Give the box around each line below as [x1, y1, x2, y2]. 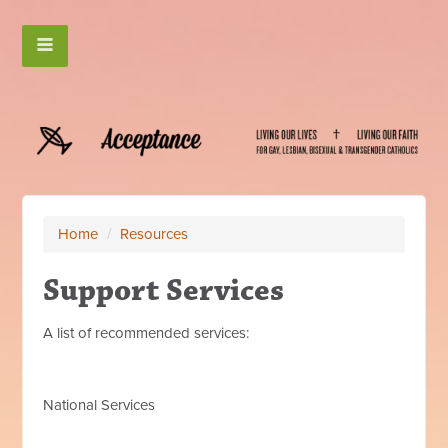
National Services [43, 396, 156, 415]
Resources [120, 225, 189, 244]
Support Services [43, 271, 285, 311]
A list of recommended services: [43, 324, 250, 343]
